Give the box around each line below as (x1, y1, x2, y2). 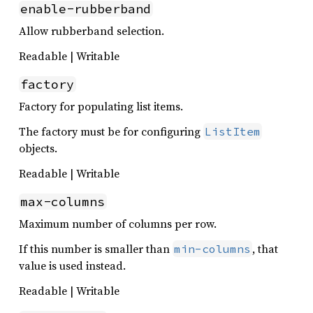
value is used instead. (19, 258, 126, 274)
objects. (19, 140, 57, 156)
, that (252, 241, 278, 257)
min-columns (174, 242, 251, 256)
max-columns (20, 194, 105, 210)
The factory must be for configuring (19, 124, 203, 140)
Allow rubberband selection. (19, 23, 164, 39)
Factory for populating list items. (19, 99, 183, 115)
